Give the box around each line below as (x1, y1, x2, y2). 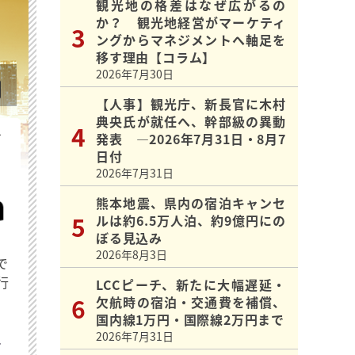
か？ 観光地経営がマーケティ (96, 13, 286, 32)
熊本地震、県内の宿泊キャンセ (96, 193, 286, 213)
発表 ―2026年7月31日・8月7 (96, 129, 286, 149)
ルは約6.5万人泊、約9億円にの (96, 211, 286, 231)
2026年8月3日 (96, 246, 167, 263)
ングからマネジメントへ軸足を (96, 30, 286, 50)
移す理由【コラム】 (96, 48, 216, 67)
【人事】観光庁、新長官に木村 (96, 94, 286, 114)
